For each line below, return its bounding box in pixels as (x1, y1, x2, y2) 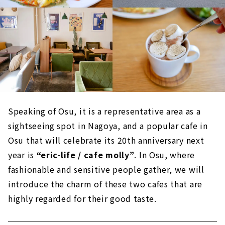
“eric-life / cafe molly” (36, 149, 135, 161)
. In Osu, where (134, 149, 195, 161)
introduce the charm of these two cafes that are (8, 178, 202, 190)
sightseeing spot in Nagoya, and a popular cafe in (8, 120, 208, 132)
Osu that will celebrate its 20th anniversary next (8, 134, 204, 146)
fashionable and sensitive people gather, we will (8, 163, 204, 175)
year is (8, 149, 37, 161)
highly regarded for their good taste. (8, 192, 157, 204)
